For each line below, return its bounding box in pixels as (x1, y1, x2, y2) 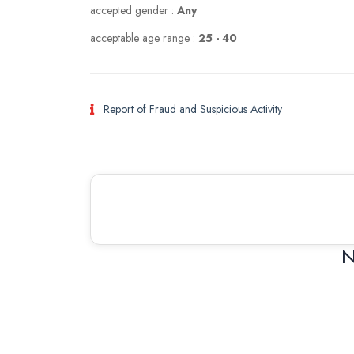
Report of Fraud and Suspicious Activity (104, 101, 282, 117)
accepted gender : (90, 2, 177, 18)
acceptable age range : (90, 30, 198, 46)
